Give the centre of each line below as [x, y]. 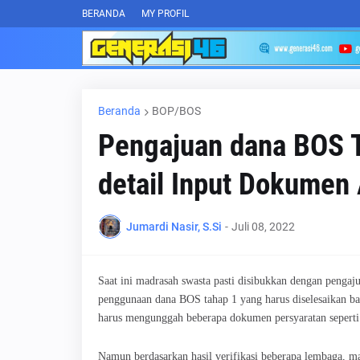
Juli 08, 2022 [263, 226]
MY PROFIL [165, 14]
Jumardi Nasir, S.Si [174, 226]
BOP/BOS [176, 111]
